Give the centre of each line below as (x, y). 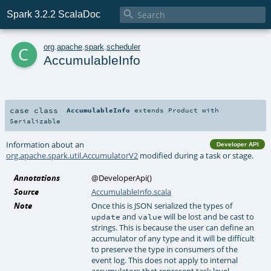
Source (27, 191)
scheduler (123, 47)
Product (183, 110)
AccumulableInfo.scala (132, 191)
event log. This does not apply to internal (165, 260)
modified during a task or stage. (196, 155)
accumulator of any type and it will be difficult (173, 238)
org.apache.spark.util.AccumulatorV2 (72, 155)
